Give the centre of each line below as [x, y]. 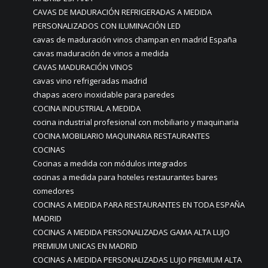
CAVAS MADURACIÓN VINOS [83, 67]
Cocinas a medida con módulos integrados [110, 164]
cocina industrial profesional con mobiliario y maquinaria [136, 122]
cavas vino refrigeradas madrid [90, 81]
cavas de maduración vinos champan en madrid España [135, 40]
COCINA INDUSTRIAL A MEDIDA [87, 109]
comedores [54, 191]
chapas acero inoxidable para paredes [104, 95]
